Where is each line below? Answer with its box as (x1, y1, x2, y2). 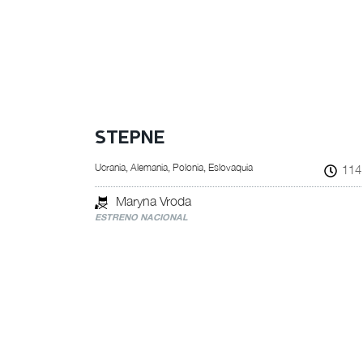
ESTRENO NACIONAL (95, 211, 188, 222)
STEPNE (95, 129, 165, 147)
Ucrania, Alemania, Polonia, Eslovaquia (95, 161, 253, 173)
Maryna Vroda (116, 194, 191, 208)
